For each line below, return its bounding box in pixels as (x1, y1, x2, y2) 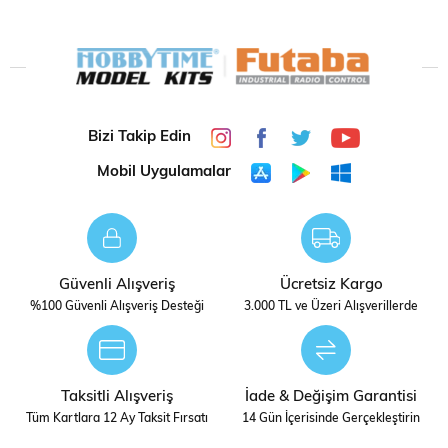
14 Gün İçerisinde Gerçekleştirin (242, 412, 420, 425)
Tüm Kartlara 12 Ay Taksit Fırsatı (26, 412, 208, 425)
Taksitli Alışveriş (61, 389, 173, 405)
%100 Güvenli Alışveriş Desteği (30, 300, 204, 313)
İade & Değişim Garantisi (245, 389, 417, 405)
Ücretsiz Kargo (279, 277, 383, 293)
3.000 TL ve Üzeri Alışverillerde (244, 300, 418, 313)
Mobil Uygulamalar (97, 165, 231, 181)
